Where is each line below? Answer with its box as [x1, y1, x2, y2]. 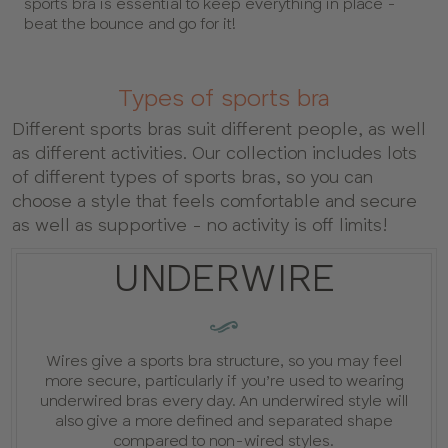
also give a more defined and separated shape [55, 411, 393, 431]
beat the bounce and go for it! [24, 14, 236, 34]
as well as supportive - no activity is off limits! [12, 214, 388, 236]
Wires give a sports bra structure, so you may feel [46, 351, 402, 371]
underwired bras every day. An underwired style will [40, 391, 408, 411]
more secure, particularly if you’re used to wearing [44, 371, 404, 391]
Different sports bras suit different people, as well [12, 118, 426, 140]
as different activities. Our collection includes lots [12, 142, 417, 164]
